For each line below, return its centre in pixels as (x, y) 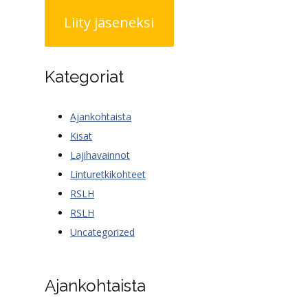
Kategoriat (84, 77)
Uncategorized (102, 232)
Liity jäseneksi (109, 22)
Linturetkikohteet (108, 175)
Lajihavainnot (100, 155)
